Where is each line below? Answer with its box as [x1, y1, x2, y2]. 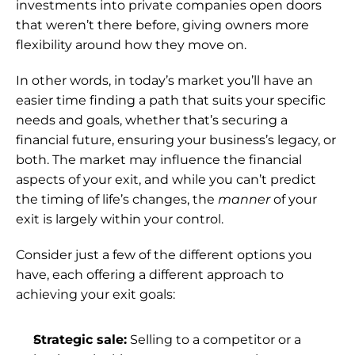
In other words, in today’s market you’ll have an [16, 73, 313, 88]
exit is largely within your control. [16, 212, 223, 227]
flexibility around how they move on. [16, 37, 246, 52]
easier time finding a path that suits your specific [16, 93, 326, 108]
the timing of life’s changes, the [16, 192, 218, 207]
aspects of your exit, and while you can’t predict [16, 172, 316, 187]
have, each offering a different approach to [16, 267, 284, 282]
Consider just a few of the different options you [16, 247, 312, 262]
